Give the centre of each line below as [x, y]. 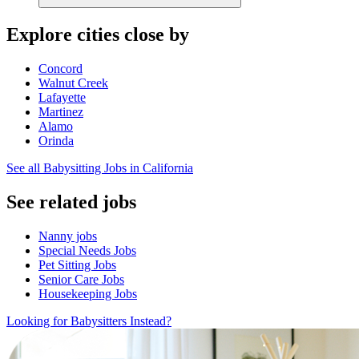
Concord [61, 68]
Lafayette [62, 97]
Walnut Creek [73, 83]
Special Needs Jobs [87, 250]
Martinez [61, 111]
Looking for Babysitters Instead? [89, 321]
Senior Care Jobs [81, 279]
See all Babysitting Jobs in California [100, 167]
